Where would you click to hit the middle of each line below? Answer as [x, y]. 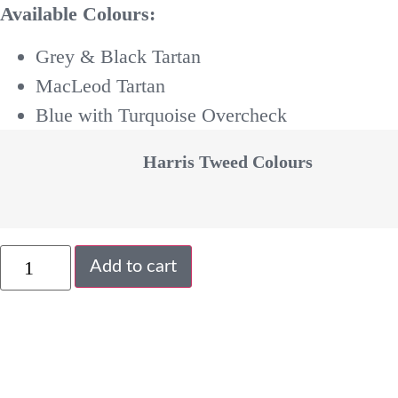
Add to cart [133, 267]
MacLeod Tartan [100, 85]
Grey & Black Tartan [118, 56]
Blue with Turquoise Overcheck [161, 115]
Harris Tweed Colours [228, 161]
